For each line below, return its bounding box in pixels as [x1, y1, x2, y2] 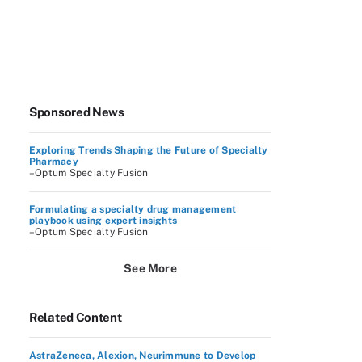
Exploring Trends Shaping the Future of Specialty [29, 145, 268, 156]
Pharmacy [29, 156, 78, 167]
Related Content [29, 310, 122, 324]
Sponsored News [29, 105, 124, 119]
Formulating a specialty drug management [29, 204, 237, 215]
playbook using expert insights [29, 215, 178, 226]
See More [124, 262, 177, 275]
